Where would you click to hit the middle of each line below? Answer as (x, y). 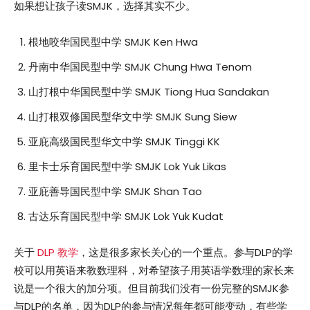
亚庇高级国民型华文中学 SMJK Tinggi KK (124, 141)
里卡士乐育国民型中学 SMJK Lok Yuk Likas (127, 166)
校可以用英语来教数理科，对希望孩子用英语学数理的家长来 (154, 270)
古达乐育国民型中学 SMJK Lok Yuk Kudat (126, 216)
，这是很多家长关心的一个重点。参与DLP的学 (185, 252)
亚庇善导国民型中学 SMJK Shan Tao (115, 191)
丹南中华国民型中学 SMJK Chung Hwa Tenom (140, 66)
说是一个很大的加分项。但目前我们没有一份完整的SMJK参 (152, 288)
